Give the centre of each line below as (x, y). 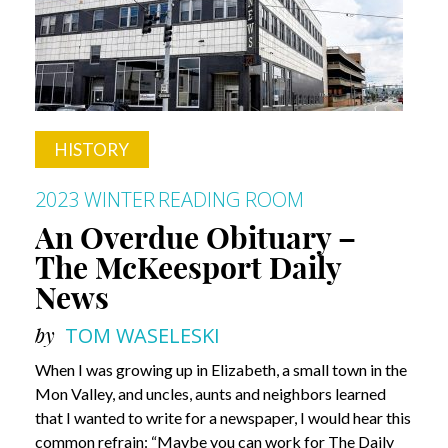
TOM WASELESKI (142, 335)
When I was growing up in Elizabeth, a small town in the (221, 369)
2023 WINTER (95, 199)
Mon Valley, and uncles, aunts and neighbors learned (210, 393)
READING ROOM (231, 199)
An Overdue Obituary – (195, 237)
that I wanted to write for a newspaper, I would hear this (223, 417)
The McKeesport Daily (188, 267)
